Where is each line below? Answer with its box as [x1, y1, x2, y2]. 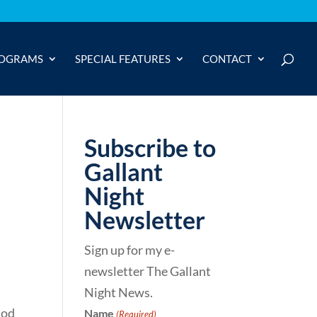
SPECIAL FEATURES [75, 52, 171, 65]
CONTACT [202, 52, 252, 65]
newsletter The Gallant [84, 263, 212, 279]
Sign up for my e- [84, 242, 175, 258]
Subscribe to [84, 133, 217, 162]
